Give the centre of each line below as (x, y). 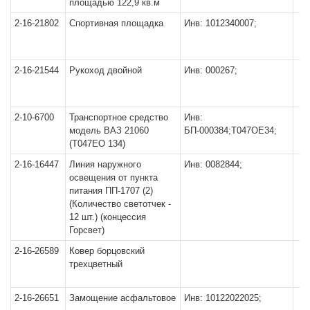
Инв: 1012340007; (220, 23)
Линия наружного (105, 164)
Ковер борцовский (107, 250)
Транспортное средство (119, 117)
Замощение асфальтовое (122, 298)
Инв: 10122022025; (223, 298)
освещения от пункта (113, 177)
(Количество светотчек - (120, 203)
